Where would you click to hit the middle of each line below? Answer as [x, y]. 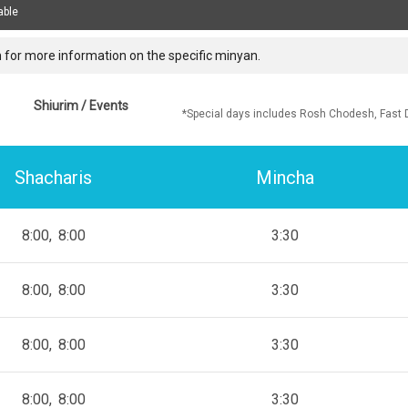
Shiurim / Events [81, 106]
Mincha [285, 177]
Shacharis [54, 177]
